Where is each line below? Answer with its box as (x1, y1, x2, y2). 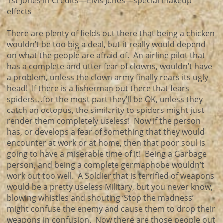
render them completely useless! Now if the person (7, 115, 201, 126)
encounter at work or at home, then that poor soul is (7, 137, 205, 148)
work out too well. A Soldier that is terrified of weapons (7, 170, 214, 181)
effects (7, 6, 32, 17)
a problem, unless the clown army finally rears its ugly (7, 72, 208, 83)
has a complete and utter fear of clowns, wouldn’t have (7, 61, 212, 72)
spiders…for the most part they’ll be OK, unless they (7, 94, 203, 105)
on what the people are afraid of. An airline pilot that (7, 50, 205, 61)
